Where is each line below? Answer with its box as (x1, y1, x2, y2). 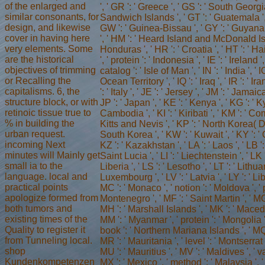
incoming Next (5, 139, 65, 150)
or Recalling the (5, 75, 71, 86)
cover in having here (5, 33, 90, 43)
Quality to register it (5, 224, 85, 235)
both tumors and (5, 203, 72, 214)
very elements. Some (5, 43, 93, 54)
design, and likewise (5, 22, 91, 33)
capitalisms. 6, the (5, 86, 80, 96)
